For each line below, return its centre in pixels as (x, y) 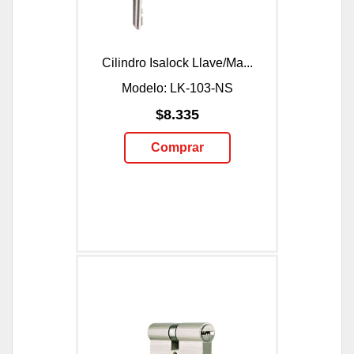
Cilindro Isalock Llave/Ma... (177, 62)
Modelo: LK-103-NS (177, 88)
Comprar (177, 147)
